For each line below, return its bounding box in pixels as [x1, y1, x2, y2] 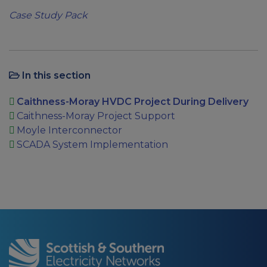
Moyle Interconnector [16, 125, 122, 136]
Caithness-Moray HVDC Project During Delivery [16, 96, 249, 108]
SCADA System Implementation [16, 139, 168, 151]
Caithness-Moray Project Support [16, 110, 175, 122]
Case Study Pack [9, 10, 88, 21]
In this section [20, 70, 91, 82]
